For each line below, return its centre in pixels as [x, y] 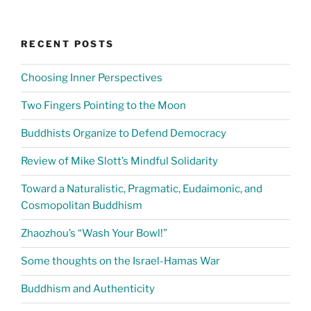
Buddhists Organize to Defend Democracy [124, 134]
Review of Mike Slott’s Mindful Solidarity [119, 161]
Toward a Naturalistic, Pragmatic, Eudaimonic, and [142, 189]
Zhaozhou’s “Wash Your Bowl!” [94, 234]
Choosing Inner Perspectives [92, 78]
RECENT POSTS [68, 44]
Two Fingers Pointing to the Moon [103, 106]
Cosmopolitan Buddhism [82, 206]
